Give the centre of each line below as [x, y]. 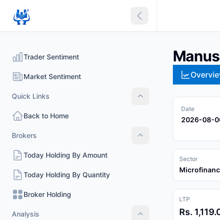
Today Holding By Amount [66, 155]
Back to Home [46, 116]
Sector [188, 159]
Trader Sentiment [51, 57]
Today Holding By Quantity [67, 175]
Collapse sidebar [170, 21]
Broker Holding [47, 194]
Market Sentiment [52, 76]
